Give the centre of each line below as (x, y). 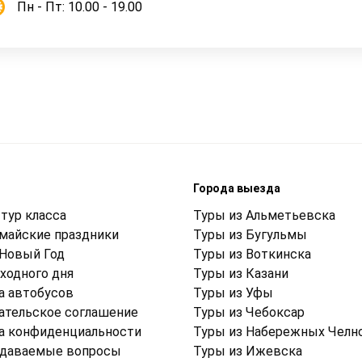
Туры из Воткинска (252, 254)
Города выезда (237, 188)
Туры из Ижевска (248, 351)
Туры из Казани (241, 273)
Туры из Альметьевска (264, 215)
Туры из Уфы (233, 293)
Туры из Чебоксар (249, 312)
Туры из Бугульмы (250, 234)
